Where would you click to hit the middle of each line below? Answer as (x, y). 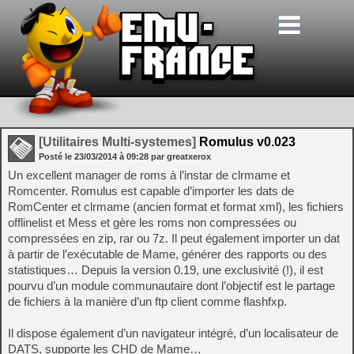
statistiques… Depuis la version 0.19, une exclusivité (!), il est (166, 270)
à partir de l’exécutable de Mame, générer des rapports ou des (168, 254)
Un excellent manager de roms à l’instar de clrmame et (149, 175)
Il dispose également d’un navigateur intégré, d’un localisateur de (173, 333)
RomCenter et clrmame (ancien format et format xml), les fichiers (176, 207)
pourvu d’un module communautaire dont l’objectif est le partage (171, 286)
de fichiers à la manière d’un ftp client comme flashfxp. (147, 301)
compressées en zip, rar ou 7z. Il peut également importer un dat (174, 238)
